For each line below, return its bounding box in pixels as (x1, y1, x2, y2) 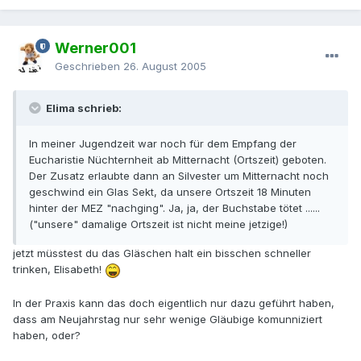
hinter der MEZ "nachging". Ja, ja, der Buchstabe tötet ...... (29, 201, 320, 215)
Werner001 (55, 39, 136, 57)
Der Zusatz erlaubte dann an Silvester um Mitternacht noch (29, 169, 329, 183)
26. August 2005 (123, 60, 206, 73)
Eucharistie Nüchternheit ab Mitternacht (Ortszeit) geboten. (29, 153, 326, 167)
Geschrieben (55, 60, 123, 73)
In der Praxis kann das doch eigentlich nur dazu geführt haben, (13, 296, 334, 309)
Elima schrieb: (44, 102, 122, 115)
